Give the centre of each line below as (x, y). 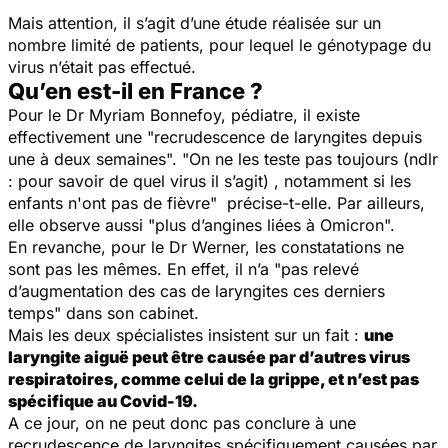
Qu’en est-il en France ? (135, 90)
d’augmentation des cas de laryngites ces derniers (196, 290)
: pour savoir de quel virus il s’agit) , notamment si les (209, 180)
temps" (34, 312)
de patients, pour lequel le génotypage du (271, 44)
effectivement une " (81, 136)
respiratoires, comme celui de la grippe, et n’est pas (213, 378)
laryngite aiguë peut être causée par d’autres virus (209, 356)
